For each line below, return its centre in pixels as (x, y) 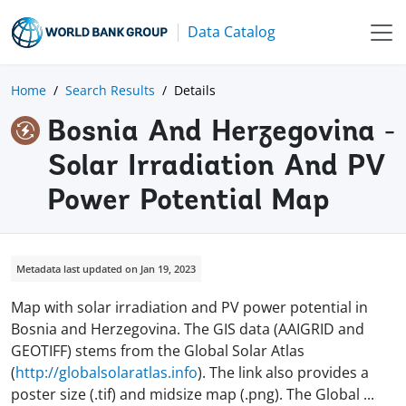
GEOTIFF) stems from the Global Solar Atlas (158, 350)
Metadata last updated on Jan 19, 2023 (106, 268)
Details (195, 90)
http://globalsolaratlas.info (106, 372)
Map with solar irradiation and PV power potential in (189, 307)
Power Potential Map (188, 202)
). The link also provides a (283, 372)
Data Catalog (232, 32)
